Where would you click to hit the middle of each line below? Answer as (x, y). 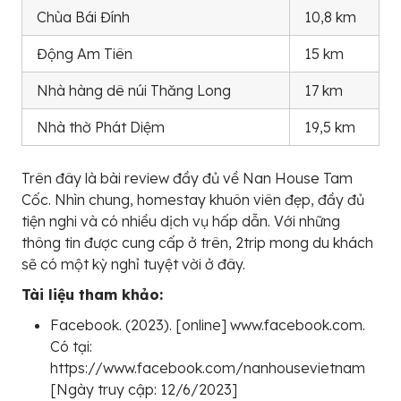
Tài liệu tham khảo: (92, 295)
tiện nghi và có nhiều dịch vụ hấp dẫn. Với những (181, 222)
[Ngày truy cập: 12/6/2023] (144, 390)
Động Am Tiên (85, 54)
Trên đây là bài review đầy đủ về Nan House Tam (187, 179)
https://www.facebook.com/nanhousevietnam (208, 368)
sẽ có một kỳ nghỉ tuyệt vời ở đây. (133, 264)
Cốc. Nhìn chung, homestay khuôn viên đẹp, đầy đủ (193, 200)
